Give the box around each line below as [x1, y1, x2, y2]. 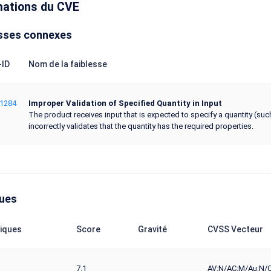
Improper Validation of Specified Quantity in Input [28, 99, 222, 108]
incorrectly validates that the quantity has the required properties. [28, 122, 253, 131]
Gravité [137, 224, 167, 234]
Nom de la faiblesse [28, 59, 107, 69]
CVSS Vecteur [207, 224, 263, 234]
